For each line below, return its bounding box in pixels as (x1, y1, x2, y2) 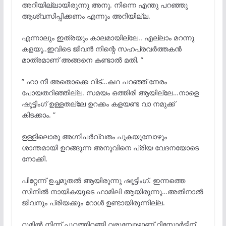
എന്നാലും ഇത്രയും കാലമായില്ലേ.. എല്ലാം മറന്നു (21, 32, 194, 42)
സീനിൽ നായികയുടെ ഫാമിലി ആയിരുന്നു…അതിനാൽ (21, 186, 203, 196)
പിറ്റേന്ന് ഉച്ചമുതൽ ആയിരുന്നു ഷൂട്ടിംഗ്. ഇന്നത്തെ (21, 175, 185, 185)
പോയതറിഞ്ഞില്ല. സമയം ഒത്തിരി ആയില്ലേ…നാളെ (21, 87, 199, 97)
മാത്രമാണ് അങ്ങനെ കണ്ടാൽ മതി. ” (21, 54, 143, 65)
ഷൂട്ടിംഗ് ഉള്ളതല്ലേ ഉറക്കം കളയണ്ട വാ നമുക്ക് (21, 98, 175, 108)
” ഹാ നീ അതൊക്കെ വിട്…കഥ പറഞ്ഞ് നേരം (21, 76, 167, 86)
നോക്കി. (21, 153, 47, 163)
